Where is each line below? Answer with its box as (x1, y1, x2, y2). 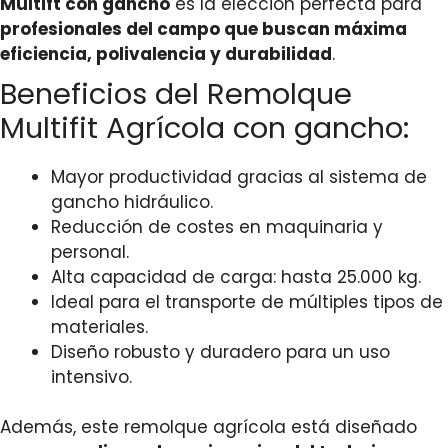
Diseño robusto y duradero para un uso (51, 339, 390, 364)
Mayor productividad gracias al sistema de (51, 164, 427, 189)
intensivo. (51, 364, 132, 389)
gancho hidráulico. (51, 189, 213, 214)
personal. (51, 239, 129, 264)
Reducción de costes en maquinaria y (51, 214, 383, 239)
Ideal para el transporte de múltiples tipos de (51, 289, 443, 314)
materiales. (51, 314, 148, 339)
